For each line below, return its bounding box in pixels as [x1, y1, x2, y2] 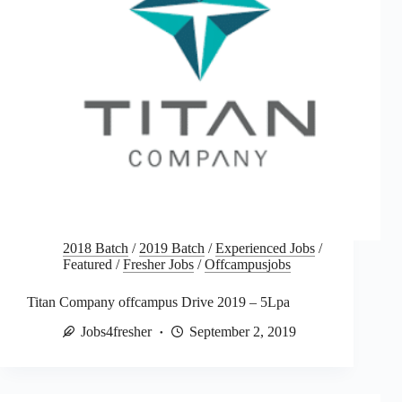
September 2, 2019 [189, 323, 296, 339]
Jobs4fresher [81, 323, 152, 339]
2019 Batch [139, 240, 205, 256]
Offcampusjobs [205, 256, 291, 272]
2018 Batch [63, 240, 128, 256]
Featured [63, 256, 112, 272]
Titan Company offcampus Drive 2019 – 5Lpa [27, 293, 290, 310]
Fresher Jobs [123, 256, 194, 272]
